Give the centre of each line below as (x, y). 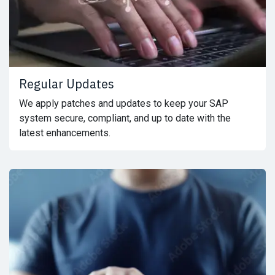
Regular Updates (67, 84)
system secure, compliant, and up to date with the (125, 118)
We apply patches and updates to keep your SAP (124, 104)
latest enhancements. (65, 133)
